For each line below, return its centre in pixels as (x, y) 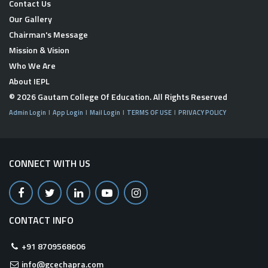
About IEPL (29, 81)
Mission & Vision (39, 50)
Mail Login (105, 113)
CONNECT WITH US (50, 164)
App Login (68, 113)
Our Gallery (31, 19)
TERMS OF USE (149, 113)
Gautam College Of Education (93, 97)
